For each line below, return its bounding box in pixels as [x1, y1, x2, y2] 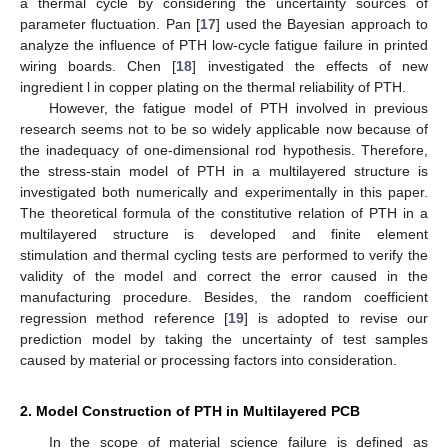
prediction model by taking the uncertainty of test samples [20, 330, 428, 347]
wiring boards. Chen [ [20, 57, 177, 74]
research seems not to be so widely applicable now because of [20, 120, 428, 137]
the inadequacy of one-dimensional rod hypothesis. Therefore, [20, 141, 428, 158]
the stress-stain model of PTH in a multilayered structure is [20, 162, 428, 179]
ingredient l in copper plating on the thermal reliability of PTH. [20, 78, 406, 95]
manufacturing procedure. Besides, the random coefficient [20, 288, 428, 305]
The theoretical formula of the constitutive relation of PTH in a [20, 204, 428, 221]
